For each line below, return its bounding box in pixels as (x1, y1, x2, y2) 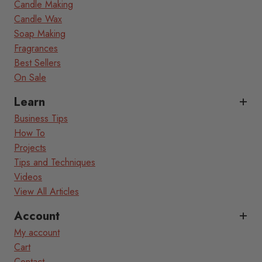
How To (14, 126, 45, 140)
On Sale (14, 71, 46, 85)
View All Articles (14, 185, 79, 199)
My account (14, 226, 60, 240)
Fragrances (14, 42, 58, 56)
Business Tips (14, 112, 68, 126)
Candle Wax (14, 12, 62, 26)
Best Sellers (14, 56, 61, 70)
